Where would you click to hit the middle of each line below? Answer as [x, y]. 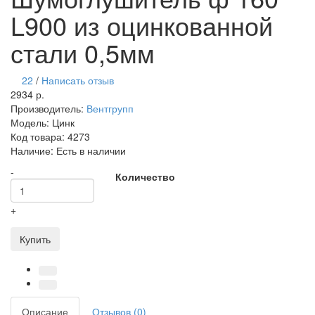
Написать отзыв [78, 81]
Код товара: [39, 137]
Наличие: [33, 151]
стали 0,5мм [83, 53]
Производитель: [49, 109]
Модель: [31, 123]
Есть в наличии [91, 151]
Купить [35, 239]
